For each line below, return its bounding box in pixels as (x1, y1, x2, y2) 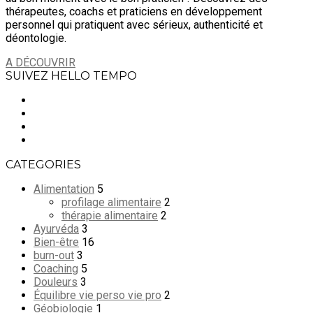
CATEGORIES (6, 157, 81, 171)
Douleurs (34, 275, 78, 289)
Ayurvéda (34, 221, 79, 235)
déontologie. (6, 31, 66, 45)
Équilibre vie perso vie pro (34, 288, 161, 302)
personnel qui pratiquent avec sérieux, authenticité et (6, 17, 263, 31)
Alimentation (34, 182, 94, 196)
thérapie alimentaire (61, 208, 158, 222)
